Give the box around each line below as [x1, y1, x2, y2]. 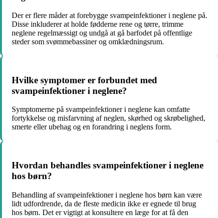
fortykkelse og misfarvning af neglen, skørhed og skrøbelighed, [12, 114, 205, 123]
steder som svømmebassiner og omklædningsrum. [12, 37, 164, 46]
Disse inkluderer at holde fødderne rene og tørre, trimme [12, 19, 183, 28]
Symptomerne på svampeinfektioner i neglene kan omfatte [12, 105, 190, 114]
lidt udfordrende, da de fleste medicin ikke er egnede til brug [12, 199, 196, 208]
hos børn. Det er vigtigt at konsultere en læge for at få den [12, 208, 188, 217]
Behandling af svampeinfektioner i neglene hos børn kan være [12, 190, 202, 199]
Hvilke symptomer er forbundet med [12, 74, 157, 85]
